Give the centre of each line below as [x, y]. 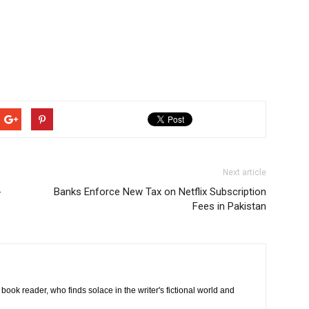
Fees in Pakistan [229, 206]
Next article [245, 172]
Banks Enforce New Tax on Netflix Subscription [160, 192]
